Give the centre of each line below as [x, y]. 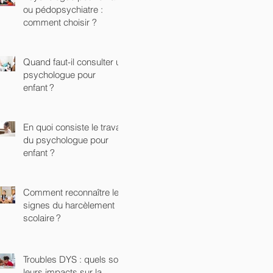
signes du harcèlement [69, 205]
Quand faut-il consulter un [74, 62]
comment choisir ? [60, 22]
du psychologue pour [66, 140]
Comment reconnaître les [73, 192]
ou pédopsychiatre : [63, 9]
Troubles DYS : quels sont [74, 259]
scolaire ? [42, 218]
